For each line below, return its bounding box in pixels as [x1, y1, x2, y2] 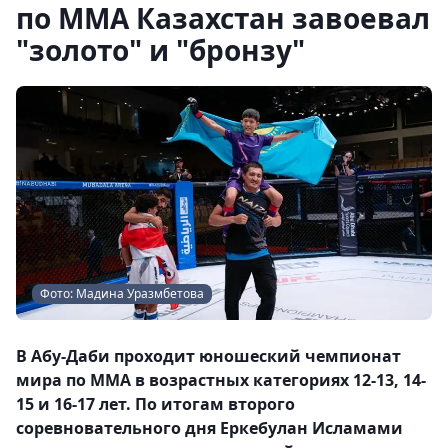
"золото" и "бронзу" [16, 31, 305, 69]
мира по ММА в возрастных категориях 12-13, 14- [16, 369, 426, 391]
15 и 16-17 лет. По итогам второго [16, 393, 295, 415]
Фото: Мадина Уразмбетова [40, 285, 204, 302]
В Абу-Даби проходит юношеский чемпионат [16, 345, 401, 367]
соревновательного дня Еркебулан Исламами [16, 417, 403, 439]
